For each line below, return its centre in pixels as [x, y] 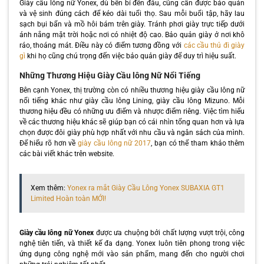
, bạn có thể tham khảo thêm [198, 143]
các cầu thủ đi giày [214, 45]
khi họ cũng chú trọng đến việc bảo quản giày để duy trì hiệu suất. [131, 56]
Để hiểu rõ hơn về [49, 143]
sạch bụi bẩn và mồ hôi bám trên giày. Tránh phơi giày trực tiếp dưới [132, 24]
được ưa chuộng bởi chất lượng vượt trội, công [169, 232]
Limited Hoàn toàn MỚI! [68, 198]
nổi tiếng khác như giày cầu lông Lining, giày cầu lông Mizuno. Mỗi [132, 100]
